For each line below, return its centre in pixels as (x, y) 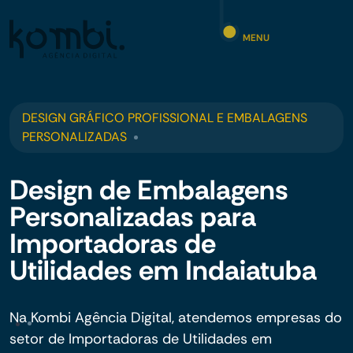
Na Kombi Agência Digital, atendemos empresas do (176, 318)
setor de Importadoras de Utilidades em (141, 339)
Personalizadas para (133, 217)
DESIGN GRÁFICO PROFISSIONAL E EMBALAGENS (165, 118)
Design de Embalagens (149, 190)
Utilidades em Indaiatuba (163, 270)
